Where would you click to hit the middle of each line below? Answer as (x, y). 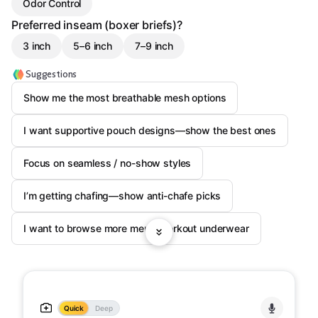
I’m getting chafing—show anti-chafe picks (122, 196)
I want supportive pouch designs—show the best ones (150, 130)
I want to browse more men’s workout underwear (136, 228)
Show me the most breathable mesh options (125, 98)
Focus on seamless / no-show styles (108, 163)
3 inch (37, 46)
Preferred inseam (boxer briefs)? (97, 25)
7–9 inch (154, 46)
